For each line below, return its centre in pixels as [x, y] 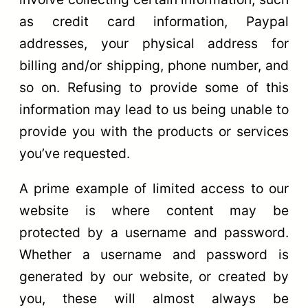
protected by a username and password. [154, 232]
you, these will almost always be [154, 298]
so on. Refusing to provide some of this [154, 87]
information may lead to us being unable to [154, 109]
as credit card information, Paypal [154, 21]
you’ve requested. [75, 153]
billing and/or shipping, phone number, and [154, 65]
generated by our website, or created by [154, 276]
